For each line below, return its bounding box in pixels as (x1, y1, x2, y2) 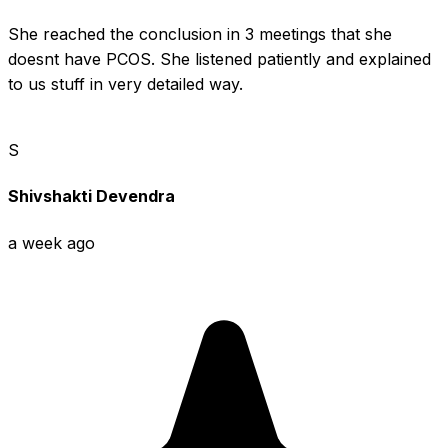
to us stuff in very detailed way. (8, 74, 243, 95)
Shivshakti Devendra (8, 186, 175, 207)
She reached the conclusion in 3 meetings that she (8, 24, 392, 45)
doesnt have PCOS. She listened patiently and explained (8, 49, 431, 70)
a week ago (8, 232, 95, 253)
